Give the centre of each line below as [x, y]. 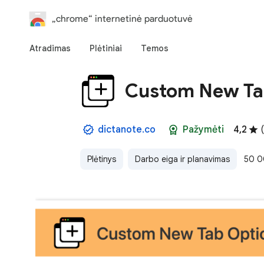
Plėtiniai [106, 48]
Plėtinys [102, 159]
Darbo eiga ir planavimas [182, 159]
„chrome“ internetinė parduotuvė [122, 19]
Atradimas [50, 48]
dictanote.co [127, 130]
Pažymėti [203, 130]
